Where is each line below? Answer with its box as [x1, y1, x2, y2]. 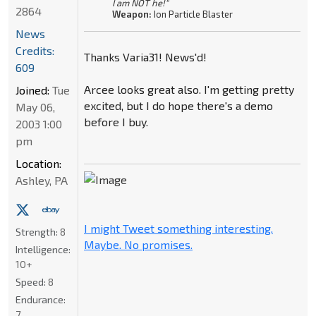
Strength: [16, 225, 60, 238]
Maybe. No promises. [83, 238, 193, 252]
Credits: [16, 43, 54, 57]
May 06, [16, 99, 55, 114]
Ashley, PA [16, 173, 68, 187]
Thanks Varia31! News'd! [83, 50, 207, 64]
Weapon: [111, 8, 152, 20]
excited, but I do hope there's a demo [83, 99, 273, 113]
